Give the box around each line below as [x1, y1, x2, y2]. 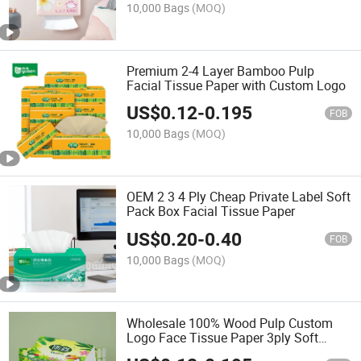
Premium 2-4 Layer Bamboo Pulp [127, 61, 315, 80]
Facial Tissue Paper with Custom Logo [127, 76, 346, 94]
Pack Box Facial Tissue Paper [127, 202, 296, 221]
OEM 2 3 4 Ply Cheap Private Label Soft [127, 188, 351, 206]
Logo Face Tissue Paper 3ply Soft [127, 328, 319, 346]
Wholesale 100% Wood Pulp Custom [127, 313, 334, 332]
